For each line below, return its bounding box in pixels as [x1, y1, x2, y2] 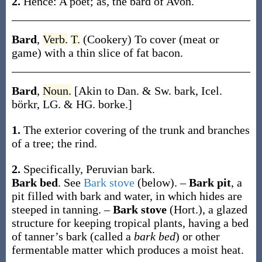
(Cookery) [82, 33, 135, 46]
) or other [175, 230, 220, 243]
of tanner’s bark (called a [11, 230, 134, 243]
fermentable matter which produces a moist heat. [11, 243, 244, 256]
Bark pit [188, 176, 231, 189]
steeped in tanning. [11, 203, 104, 216]
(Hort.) [169, 203, 202, 216]
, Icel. [195, 84, 222, 97]
